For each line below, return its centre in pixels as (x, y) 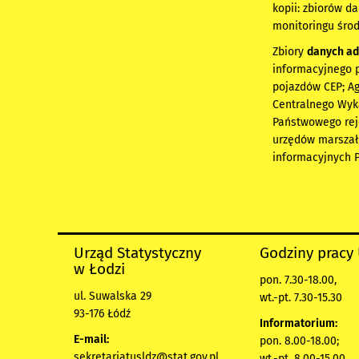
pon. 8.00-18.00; (299, 341)
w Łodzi (99, 269)
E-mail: (91, 340)
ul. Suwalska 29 (113, 296)
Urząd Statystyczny (137, 253)
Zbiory (290, 52)
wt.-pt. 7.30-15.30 (301, 298)
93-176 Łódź (102, 314)
